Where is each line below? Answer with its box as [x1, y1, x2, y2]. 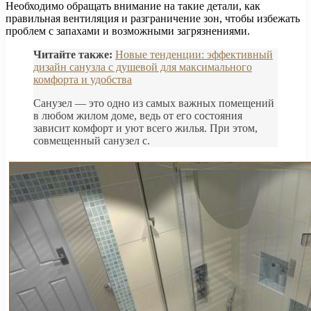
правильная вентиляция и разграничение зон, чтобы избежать [6, 12, 300, 25]
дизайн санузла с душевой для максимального [33, 61, 252, 74]
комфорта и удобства [33, 74, 132, 86]
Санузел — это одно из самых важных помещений [33, 97, 274, 110]
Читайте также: [33, 49, 112, 61]
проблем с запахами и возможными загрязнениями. [6, 25, 250, 37]
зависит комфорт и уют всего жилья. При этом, [33, 122, 258, 135]
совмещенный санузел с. [33, 135, 150, 147]
